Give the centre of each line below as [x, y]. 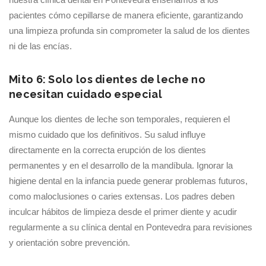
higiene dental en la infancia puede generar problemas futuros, [128, 181]
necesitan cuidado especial [85, 94]
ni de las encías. [40, 46]
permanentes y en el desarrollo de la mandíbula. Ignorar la [121, 165]
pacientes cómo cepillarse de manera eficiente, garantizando [126, 15]
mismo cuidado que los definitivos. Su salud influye [107, 134]
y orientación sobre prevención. [69, 243]
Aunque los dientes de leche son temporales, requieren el [119, 119]
